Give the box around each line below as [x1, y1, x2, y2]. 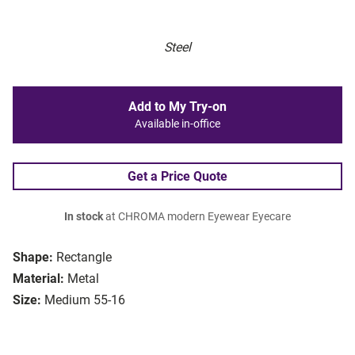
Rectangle [56, 250, 112, 265]
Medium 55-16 [44, 292, 125, 308]
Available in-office [135, 117, 220, 132]
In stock [64, 210, 103, 224]
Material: [13, 271, 64, 287]
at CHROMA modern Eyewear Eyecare [103, 210, 291, 224]
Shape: [13, 250, 53, 265]
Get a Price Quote [128, 169, 227, 185]
